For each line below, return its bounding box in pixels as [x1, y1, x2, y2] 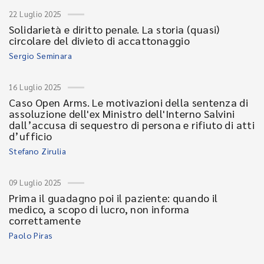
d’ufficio [9, 129, 52, 143]
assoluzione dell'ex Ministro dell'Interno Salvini [9, 107, 235, 120]
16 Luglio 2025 [9, 82, 62, 92]
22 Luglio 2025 [9, 9, 62, 19]
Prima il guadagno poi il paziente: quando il [9, 191, 218, 204]
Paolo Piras [9, 230, 53, 240]
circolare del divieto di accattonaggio [9, 34, 190, 47]
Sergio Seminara [9, 50, 72, 61]
